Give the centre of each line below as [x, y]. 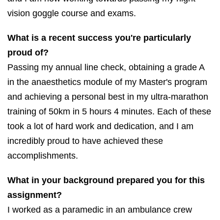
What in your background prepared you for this [106, 180]
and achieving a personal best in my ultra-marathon [108, 96]
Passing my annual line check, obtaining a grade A [106, 67]
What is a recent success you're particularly [99, 38]
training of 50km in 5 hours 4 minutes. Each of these [109, 111]
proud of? [28, 52]
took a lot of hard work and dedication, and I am [100, 126]
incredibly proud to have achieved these [85, 141]
